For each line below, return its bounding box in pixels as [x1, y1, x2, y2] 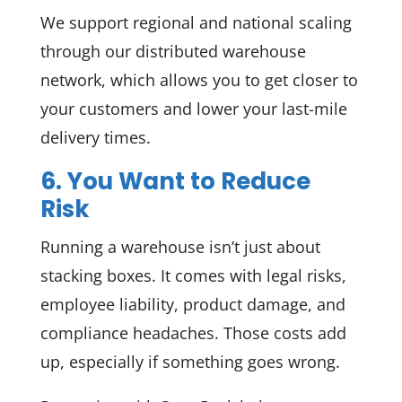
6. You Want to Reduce [39, 164, 310, 197]
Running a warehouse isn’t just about [39, 235, 320, 258]
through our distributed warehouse [39, 39, 306, 62]
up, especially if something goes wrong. [39, 350, 340, 372]
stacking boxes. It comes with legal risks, [39, 264, 346, 286]
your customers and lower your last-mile [39, 97, 347, 119]
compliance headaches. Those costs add [39, 321, 346, 344]
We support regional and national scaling [39, 11, 352, 33]
